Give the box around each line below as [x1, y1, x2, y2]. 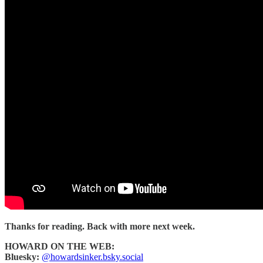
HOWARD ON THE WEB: [5, 241, 114, 251]
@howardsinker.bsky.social [42, 251, 143, 262]
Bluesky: [5, 251, 39, 262]
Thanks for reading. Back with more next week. [5, 221, 195, 231]
